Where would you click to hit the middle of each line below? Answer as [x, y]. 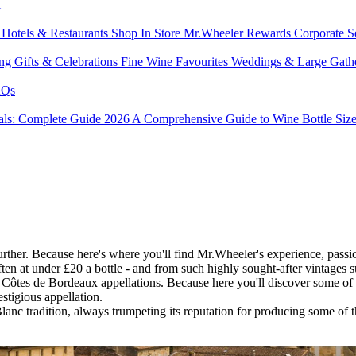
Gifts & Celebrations [68, 62]
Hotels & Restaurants [56, 33]
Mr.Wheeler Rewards [239, 33]
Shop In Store [147, 33]
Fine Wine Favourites [176, 62]
